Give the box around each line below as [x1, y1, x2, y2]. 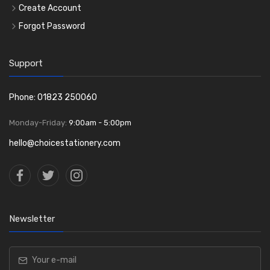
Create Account [19, 2, 81, 13]
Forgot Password [19, 20, 85, 31]
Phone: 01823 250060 [9, 92, 97, 102]
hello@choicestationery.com [9, 137, 121, 148]
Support [9, 57, 43, 69]
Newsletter [9, 213, 55, 224]
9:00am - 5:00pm [69, 118, 131, 127]
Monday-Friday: [9, 118, 69, 127]
